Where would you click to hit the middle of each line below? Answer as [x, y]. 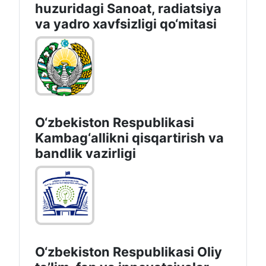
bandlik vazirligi [85, 153]
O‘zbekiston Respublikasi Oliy [129, 252]
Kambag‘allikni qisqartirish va [129, 138]
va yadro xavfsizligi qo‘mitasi [126, 24]
